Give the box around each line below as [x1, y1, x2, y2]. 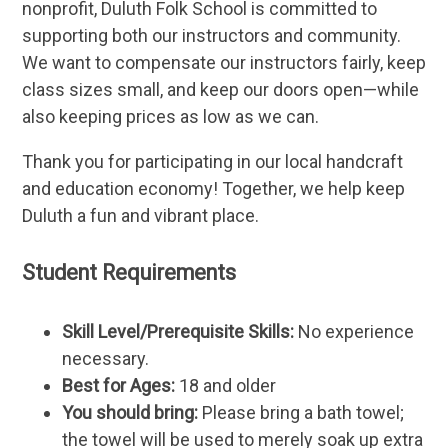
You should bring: [61, 402, 202, 424]
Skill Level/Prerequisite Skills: [61, 321, 298, 343]
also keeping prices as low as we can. [21, 105, 319, 127]
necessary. [61, 348, 149, 370]
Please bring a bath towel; [201, 402, 404, 424]
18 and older [174, 375, 276, 397]
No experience [297, 321, 414, 343]
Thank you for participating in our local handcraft [21, 150, 403, 172]
